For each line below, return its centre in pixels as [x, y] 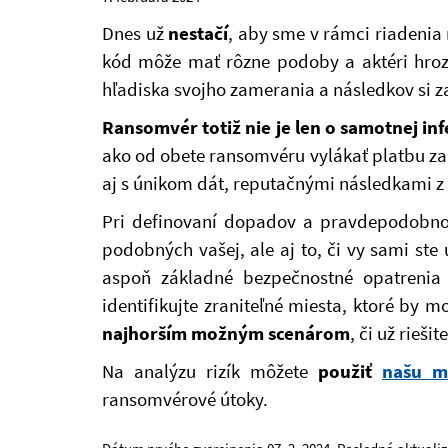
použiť [350, 371]
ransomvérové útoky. [185, 399]
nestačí [198, 33]
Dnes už [135, 33]
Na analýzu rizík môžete [210, 371]
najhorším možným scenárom [226, 333]
